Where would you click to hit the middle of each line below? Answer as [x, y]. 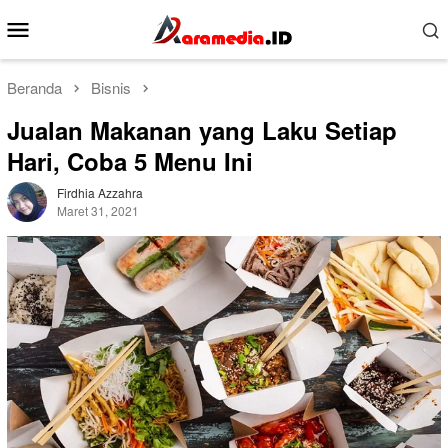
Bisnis [111, 87]
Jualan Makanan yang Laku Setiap [202, 130]
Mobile [73, 55]
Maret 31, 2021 [98, 211]
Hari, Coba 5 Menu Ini [130, 161]
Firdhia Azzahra [100, 193]
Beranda [34, 87]
